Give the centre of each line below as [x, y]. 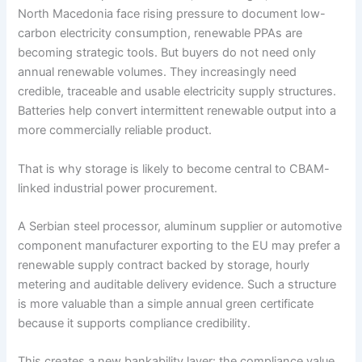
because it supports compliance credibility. [135, 323]
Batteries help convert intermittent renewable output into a [177, 111]
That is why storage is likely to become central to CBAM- [174, 168]
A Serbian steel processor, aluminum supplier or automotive [180, 226]
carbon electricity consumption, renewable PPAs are [160, 34]
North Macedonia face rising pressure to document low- [172, 14]
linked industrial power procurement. [118, 188]
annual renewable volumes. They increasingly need [158, 72]
